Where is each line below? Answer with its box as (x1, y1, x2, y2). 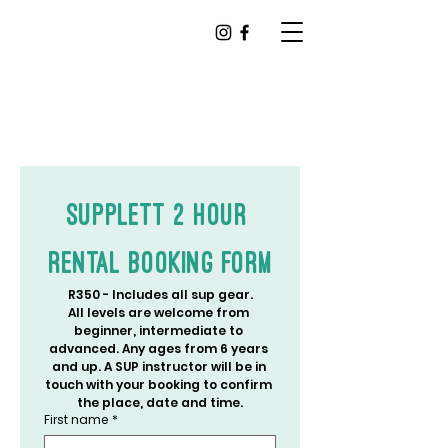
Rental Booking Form (47, 251, 273, 273)
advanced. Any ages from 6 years (49, 340, 268, 357)
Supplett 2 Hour (65, 203, 248, 225)
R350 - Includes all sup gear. (67, 286, 253, 303)
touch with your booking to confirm (45, 376, 272, 393)
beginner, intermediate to (74, 322, 243, 339)
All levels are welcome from (68, 304, 249, 321)
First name (44, 411, 108, 428)
